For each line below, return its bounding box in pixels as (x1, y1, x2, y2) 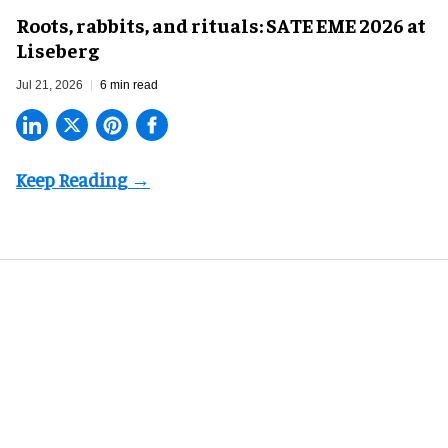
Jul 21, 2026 (16, 78, 83, 93)
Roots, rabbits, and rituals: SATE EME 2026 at (16, 12, 426, 38)
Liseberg (16, 37, 99, 63)
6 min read (100, 78, 158, 93)
